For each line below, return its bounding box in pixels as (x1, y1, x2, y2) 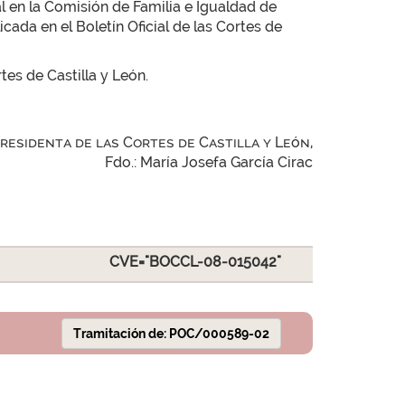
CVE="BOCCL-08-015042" (108, 253, 281, 270)
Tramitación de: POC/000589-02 (72, 326, 269, 341)
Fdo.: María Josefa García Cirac (105, 154, 313, 171)
